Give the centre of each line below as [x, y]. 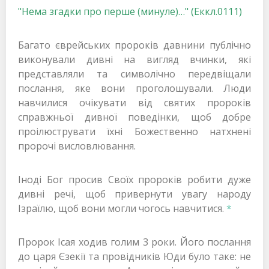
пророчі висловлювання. [77, 146]
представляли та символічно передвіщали [134, 74]
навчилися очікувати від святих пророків [134, 103]
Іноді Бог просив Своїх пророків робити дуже [134, 180]
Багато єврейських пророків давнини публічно [134, 45]
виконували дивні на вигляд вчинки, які [134, 60]
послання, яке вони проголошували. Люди [134, 89]
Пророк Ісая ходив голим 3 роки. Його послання [134, 242]
